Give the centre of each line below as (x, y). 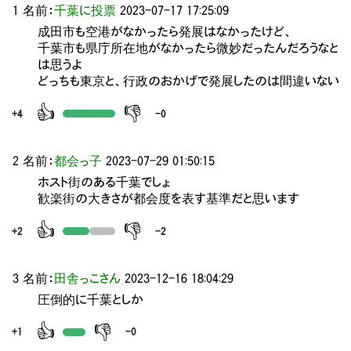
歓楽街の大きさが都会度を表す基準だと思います (168, 199)
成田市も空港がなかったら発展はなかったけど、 (165, 32)
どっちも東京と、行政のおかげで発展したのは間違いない (188, 81)
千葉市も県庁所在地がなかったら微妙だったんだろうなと (188, 48)
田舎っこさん (89, 278)
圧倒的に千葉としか (90, 299)
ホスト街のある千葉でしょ (104, 182)
